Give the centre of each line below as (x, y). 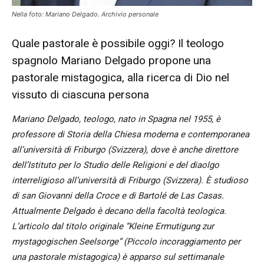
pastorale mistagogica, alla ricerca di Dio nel (121, 77)
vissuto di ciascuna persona (80, 95)
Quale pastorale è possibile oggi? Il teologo (118, 43)
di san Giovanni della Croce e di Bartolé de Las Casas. (118, 196)
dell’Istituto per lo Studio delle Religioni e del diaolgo (115, 165)
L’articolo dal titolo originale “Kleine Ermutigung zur (113, 226)
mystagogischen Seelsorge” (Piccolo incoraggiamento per (126, 242)
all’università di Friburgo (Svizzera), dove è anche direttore (125, 150)
